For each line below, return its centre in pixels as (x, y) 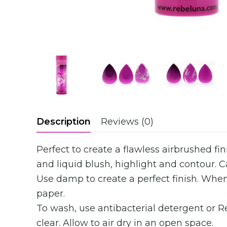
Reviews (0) (127, 122)
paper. (51, 194)
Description (64, 122)
